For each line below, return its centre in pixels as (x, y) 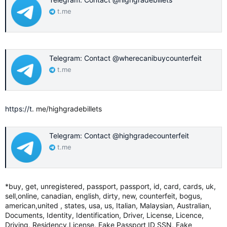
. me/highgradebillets (67, 109)
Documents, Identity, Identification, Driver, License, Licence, (104, 215)
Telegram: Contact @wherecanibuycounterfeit (125, 58)
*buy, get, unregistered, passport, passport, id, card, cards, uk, (110, 186)
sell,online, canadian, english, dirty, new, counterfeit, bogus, (104, 196)
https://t (18, 109)
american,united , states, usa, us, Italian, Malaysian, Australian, (108, 205)
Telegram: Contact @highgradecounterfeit (119, 136)
